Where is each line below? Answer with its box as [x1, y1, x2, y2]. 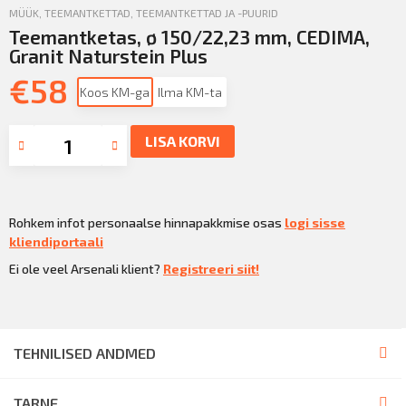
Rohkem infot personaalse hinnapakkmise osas [9, 215, 285, 230]
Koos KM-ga [80, 84, 150, 100]
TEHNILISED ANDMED [14, 343, 156, 362]
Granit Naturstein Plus [9, 44, 208, 67]
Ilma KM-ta [157, 84, 222, 100]
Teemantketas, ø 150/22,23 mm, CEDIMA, [9, 25, 370, 48]
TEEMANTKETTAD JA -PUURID [136, 6, 278, 19]
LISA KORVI [145, 131, 220, 150]
